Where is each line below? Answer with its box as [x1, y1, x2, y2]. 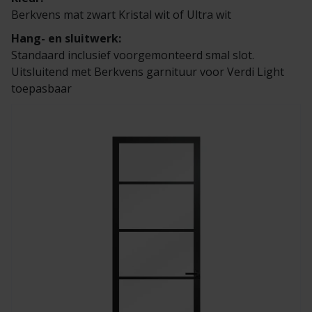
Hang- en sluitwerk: [11, 31, 121, 46]
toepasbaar [11, 81, 72, 96]
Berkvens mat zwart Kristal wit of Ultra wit [11, 7, 231, 22]
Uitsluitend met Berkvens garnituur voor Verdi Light [11, 64, 284, 79]
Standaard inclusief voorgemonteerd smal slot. [11, 47, 254, 63]
